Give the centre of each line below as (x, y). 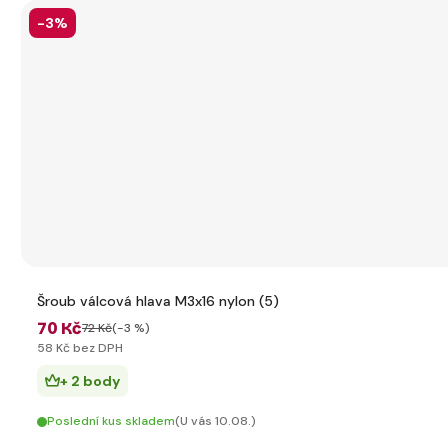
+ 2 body (90, 381)
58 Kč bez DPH (80, 348)
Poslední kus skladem (111, 421)
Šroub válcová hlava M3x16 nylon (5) (158, 301)
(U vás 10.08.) (215, 421)
